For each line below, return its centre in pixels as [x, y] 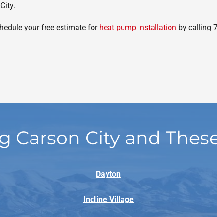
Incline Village [108, 200]
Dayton [108, 174]
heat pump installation [138, 27]
